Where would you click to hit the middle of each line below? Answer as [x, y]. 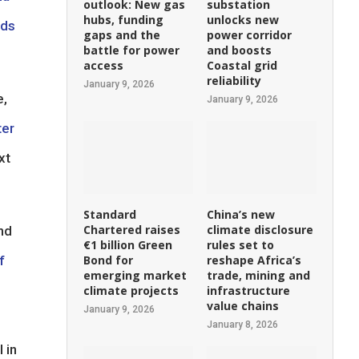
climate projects [131, 291]
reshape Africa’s [254, 260]
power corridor [250, 35]
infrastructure [249, 291]
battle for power [132, 50]
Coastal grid [242, 66]
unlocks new [243, 20]
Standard [110, 215]
